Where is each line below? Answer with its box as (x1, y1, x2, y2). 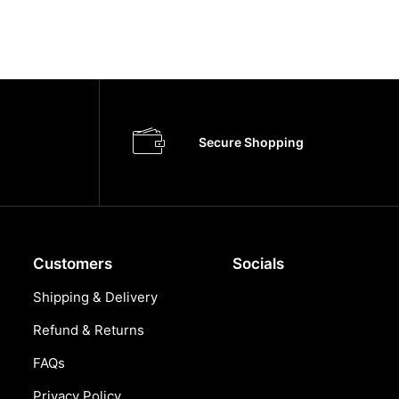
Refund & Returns (33, 322, 144, 338)
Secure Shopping (199, 134, 304, 150)
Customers (33, 255, 112, 273)
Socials (232, 255, 284, 273)
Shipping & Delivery (33, 289, 158, 305)
